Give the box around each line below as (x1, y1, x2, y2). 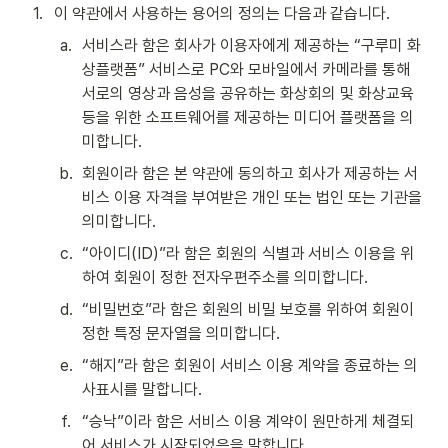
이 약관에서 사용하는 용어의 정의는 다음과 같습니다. (54, 4, 390, 23)
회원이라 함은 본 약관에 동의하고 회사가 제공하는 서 (82, 164, 418, 183)
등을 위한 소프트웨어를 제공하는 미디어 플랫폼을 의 (82, 108, 414, 127)
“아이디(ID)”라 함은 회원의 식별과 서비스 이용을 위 (82, 244, 414, 263)
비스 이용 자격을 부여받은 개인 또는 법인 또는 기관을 (82, 188, 422, 207)
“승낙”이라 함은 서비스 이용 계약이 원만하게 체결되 (82, 412, 414, 431)
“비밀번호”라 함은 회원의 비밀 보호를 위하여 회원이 (82, 300, 414, 319)
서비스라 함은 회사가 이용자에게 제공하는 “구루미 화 (82, 36, 421, 55)
